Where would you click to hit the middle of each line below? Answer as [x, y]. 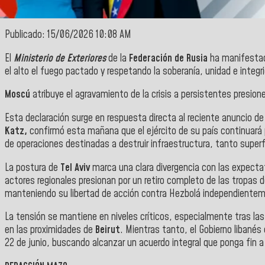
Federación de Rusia [168, 58]
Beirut [108, 230]
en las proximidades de [50, 230]
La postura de [33, 168]
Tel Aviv [75, 168]
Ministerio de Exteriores [60, 58]
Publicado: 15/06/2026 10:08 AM [68, 35]
